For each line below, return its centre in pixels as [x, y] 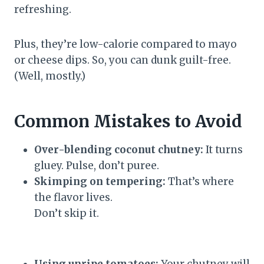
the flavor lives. [73, 197]
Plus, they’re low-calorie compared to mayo [126, 44]
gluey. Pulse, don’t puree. [97, 165]
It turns [223, 149]
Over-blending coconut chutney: [119, 149]
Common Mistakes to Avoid [128, 121]
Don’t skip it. [67, 213]
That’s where [200, 181]
